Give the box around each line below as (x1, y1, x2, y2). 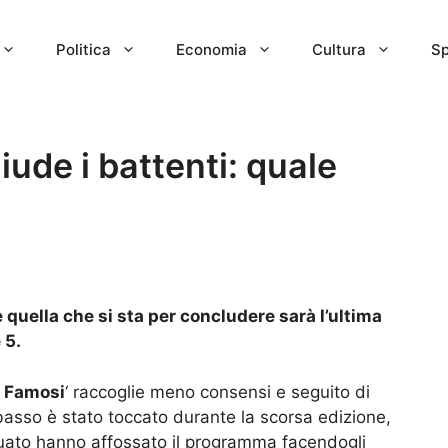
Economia (176, 40, 247, 59)
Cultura (312, 40, 366, 59)
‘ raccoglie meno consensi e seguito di (65, 381, 370, 402)
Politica (56, 40, 111, 59)
